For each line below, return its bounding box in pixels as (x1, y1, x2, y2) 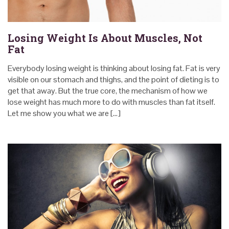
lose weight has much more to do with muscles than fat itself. (8, 96, 215, 107)
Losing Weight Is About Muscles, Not (8, 31, 202, 44)
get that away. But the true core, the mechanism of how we (8, 85, 208, 96)
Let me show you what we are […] (8, 107, 121, 119)
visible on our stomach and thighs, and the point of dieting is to (8, 74, 219, 85)
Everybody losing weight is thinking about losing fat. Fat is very (8, 62, 220, 74)
